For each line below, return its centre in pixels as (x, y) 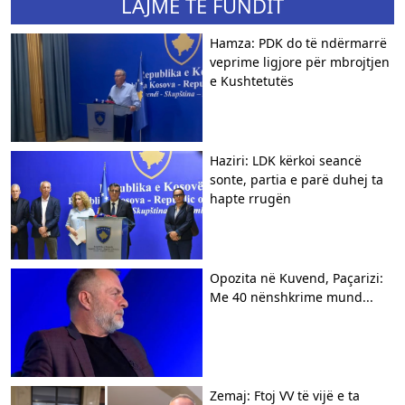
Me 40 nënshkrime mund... (292, 297)
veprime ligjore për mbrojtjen (300, 62)
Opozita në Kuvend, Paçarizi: (297, 278)
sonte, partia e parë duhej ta (297, 179)
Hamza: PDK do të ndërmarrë (298, 43)
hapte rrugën (250, 198)
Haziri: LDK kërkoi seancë (286, 160)
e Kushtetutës (252, 81)
